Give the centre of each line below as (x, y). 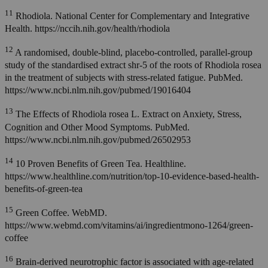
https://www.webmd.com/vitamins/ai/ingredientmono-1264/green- (129, 226)
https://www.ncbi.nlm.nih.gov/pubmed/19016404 (98, 90)
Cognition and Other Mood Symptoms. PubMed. (97, 127)
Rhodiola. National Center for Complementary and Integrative (131, 16)
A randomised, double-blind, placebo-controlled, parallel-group (133, 53)
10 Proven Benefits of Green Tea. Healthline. (100, 164)
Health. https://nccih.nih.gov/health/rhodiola (87, 29)
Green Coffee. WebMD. (60, 213)
